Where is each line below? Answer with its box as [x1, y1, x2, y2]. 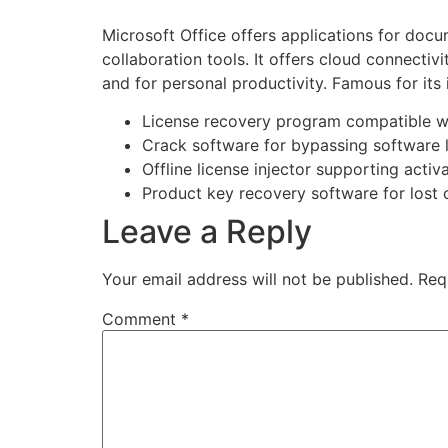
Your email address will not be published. [102, 269, 413, 290]
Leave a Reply [102, 212, 312, 252]
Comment [102, 309, 181, 330]
